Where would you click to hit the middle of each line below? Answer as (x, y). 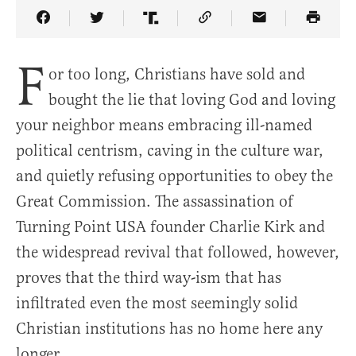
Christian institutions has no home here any (169, 328)
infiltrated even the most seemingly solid (157, 303)
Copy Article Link (265, 29)
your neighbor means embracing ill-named (164, 125)
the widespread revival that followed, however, (178, 252)
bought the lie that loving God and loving (192, 99)
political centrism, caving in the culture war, (170, 150)
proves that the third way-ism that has (149, 277)
